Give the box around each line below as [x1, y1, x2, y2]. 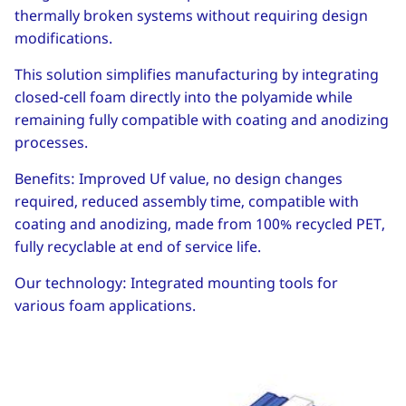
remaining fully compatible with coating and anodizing [14, 109, 389, 130]
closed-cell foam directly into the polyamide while [14, 86, 353, 107]
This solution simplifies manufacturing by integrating [14, 63, 379, 84]
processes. [14, 131, 88, 152]
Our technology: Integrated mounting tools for [14, 272, 338, 293]
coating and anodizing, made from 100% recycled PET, [14, 213, 385, 234]
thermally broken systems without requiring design [14, 5, 368, 25]
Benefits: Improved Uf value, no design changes [14, 168, 343, 188]
